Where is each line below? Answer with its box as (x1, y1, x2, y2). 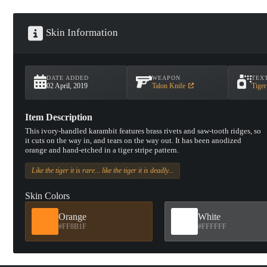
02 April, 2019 (46, 81, 88, 90)
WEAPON (151, 74, 181, 81)
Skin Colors (25, 190, 70, 201)
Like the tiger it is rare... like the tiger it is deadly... (32, 166, 173, 175)
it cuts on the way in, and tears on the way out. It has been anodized (25, 135, 241, 145)
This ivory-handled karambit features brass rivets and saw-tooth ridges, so (25, 126, 261, 135)
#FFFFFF (198, 222, 226, 231)
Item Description (25, 111, 92, 123)
